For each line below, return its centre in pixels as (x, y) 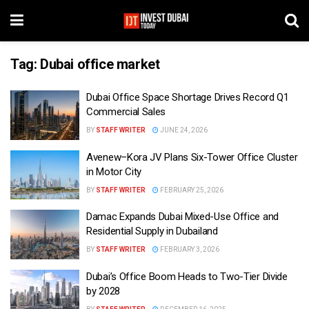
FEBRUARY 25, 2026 (191, 190)
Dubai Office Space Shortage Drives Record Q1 (188, 97)
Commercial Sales (126, 112)
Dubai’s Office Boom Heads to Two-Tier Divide (187, 276)
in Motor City (114, 171)
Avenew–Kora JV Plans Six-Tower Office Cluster (192, 157)
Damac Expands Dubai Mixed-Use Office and (182, 217)
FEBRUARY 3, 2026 (189, 249)
